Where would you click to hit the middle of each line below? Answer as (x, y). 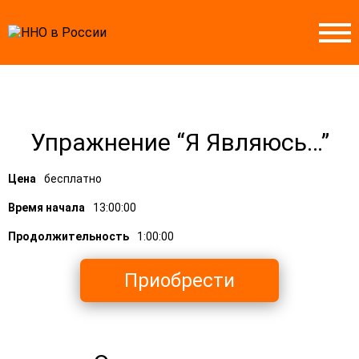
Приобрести (179, 280)
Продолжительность (69, 236)
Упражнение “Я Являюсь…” (179, 142)
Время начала (46, 208)
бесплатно (73, 179)
